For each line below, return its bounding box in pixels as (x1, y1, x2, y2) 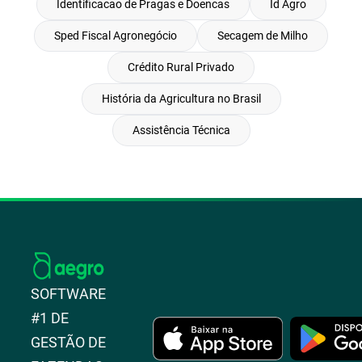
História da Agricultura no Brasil (101, 92, 261, 105)
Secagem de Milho (217, 29, 308, 42)
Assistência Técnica (132, 124, 230, 137)
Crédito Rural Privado (128, 61, 234, 74)
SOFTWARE (31, 285, 107, 302)
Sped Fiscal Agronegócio (54, 29, 177, 42)
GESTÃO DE (31, 334, 107, 351)
